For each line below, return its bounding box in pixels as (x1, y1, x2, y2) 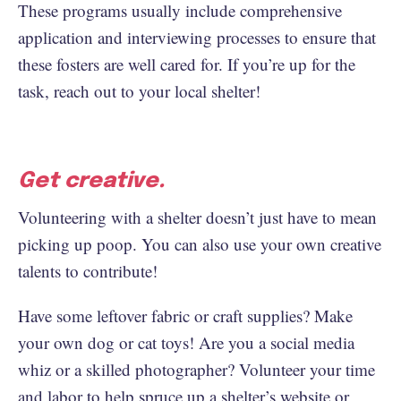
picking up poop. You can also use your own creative (18, 232, 381, 255)
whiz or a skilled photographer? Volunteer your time (18, 357, 375, 380)
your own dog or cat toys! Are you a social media (18, 330, 354, 354)
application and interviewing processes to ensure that (18, 25, 376, 48)
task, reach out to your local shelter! (18, 79, 260, 102)
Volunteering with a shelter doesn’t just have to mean (18, 205, 377, 228)
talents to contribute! (18, 259, 163, 282)
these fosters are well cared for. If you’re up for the (18, 52, 355, 75)
